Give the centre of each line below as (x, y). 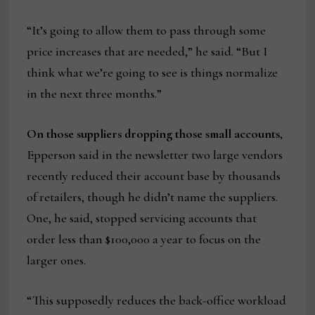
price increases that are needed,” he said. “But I (147, 51)
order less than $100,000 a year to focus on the (144, 239)
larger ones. (57, 260)
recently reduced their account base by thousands (154, 175)
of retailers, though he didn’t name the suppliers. (153, 197)
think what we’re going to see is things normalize (153, 72)
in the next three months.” (95, 93)
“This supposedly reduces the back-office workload (157, 300)
